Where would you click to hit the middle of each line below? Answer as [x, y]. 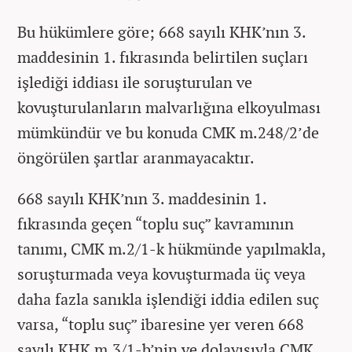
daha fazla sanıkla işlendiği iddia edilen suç [168, 299]
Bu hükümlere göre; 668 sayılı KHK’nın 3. [161, 32]
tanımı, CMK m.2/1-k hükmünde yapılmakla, [171, 249]
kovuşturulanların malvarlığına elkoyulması [169, 107]
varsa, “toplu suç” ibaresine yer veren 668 [161, 324]
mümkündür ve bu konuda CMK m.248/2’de [168, 132]
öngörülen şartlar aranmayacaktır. [136, 158]
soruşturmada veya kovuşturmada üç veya [161, 274]
